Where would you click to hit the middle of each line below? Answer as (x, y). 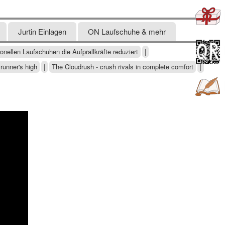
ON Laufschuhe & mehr (127, 31)
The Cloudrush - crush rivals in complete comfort (123, 67)
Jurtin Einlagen (42, 31)
